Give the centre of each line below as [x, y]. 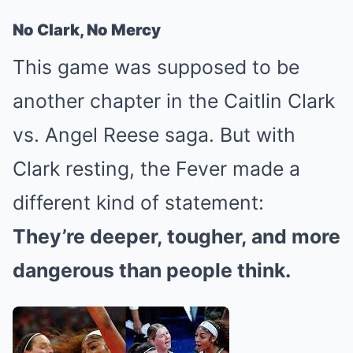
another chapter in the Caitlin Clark [174, 101]
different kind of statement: [138, 203]
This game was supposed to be [156, 67]
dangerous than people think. [152, 271]
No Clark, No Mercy [87, 30]
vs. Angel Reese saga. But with [154, 135]
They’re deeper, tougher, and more [176, 237]
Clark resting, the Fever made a [156, 169]
